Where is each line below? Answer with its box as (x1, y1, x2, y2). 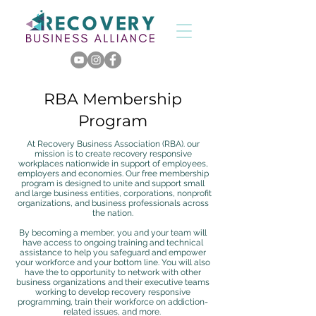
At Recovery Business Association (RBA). (26, 139, 187, 149)
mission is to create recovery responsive (34, 149, 192, 159)
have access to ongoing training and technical (23, 238, 203, 248)
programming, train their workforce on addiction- (18, 297, 208, 307)
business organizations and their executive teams (16, 277, 209, 287)
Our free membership (125, 169, 209, 178)
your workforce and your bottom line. (16, 257, 159, 267)
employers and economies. (17, 169, 126, 178)
